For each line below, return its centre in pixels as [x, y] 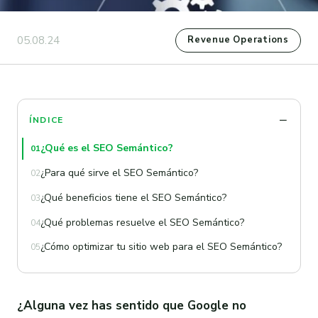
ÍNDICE [47, 120]
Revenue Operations [238, 40]
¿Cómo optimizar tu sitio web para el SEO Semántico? [161, 247]
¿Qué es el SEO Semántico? [107, 148]
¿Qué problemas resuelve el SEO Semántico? [142, 222]
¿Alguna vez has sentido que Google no [132, 305]
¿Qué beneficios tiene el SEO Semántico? [133, 197]
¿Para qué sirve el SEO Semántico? [119, 172]
